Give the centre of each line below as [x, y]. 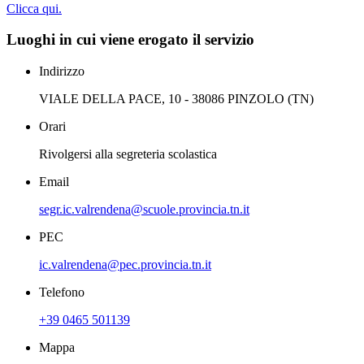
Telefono [62, 292]
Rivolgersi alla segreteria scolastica [128, 154]
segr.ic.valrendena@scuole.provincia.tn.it [144, 210]
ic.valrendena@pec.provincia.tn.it [125, 265]
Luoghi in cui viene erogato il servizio [130, 40]
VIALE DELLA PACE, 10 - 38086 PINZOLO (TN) [176, 99]
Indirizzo [62, 71]
